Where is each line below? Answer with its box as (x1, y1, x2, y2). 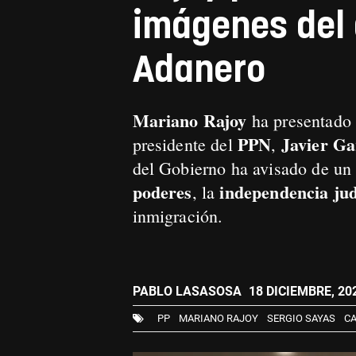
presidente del (132, 133, 238, 156)
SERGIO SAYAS (266, 312, 335, 324)
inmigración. (132, 204, 223, 227)
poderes (132, 179, 192, 205)
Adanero (132, 53, 265, 89)
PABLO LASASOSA (132, 284, 245, 299)
